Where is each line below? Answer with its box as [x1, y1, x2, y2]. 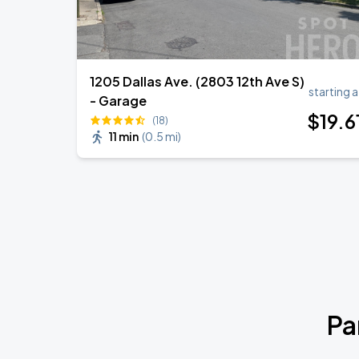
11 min [109, 129, 139, 143]
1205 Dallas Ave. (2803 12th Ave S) [90, 73, 305, 90]
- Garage [90, 92, 147, 109]
